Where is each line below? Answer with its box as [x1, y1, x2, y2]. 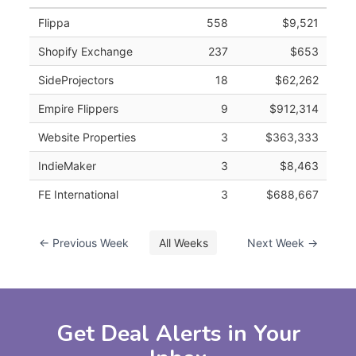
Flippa [37, 15, 70, 29]
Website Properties [37, 130, 136, 144]
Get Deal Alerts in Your [56, 319, 300, 350]
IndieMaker [37, 158, 96, 172]
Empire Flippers [37, 101, 118, 115]
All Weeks [158, 235, 208, 250]
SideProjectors [37, 72, 114, 87]
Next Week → [246, 235, 318, 250]
